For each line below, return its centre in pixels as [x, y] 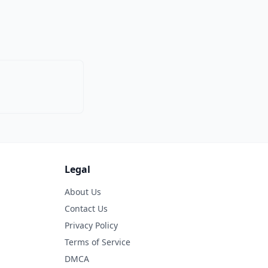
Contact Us [86, 208]
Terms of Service [98, 242]
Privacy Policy [91, 225]
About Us [83, 191]
